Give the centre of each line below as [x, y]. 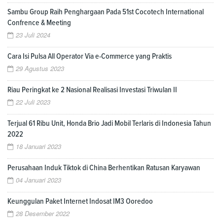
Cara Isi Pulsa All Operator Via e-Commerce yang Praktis [90, 56]
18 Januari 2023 [38, 147]
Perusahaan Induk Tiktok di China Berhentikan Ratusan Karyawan [104, 168]
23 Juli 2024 [33, 35]
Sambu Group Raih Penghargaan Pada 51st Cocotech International [106, 12]
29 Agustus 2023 [40, 69]
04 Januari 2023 [38, 180]
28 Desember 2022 [43, 214]
